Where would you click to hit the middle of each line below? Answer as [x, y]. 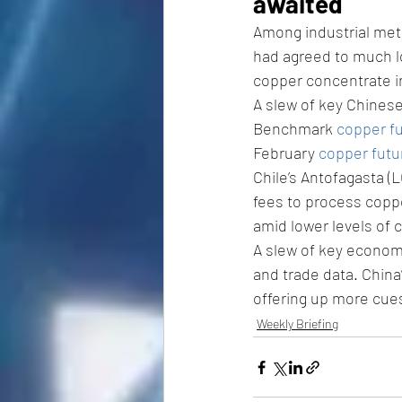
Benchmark [295, 128]
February [286, 153]
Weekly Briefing [297, 323]
